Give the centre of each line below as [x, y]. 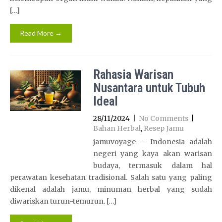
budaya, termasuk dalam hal [152, 166]
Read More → [41, 33]
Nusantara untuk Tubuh [149, 88]
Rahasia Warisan [133, 75]
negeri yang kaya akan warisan [152, 154]
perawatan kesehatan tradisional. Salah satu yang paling [111, 177]
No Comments [163, 118]
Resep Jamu [164, 128]
